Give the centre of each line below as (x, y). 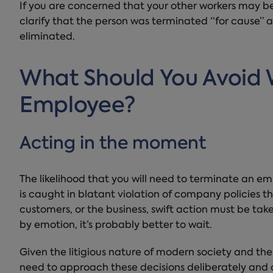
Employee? (77, 107)
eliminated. (47, 37)
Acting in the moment (113, 144)
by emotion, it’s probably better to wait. (116, 226)
